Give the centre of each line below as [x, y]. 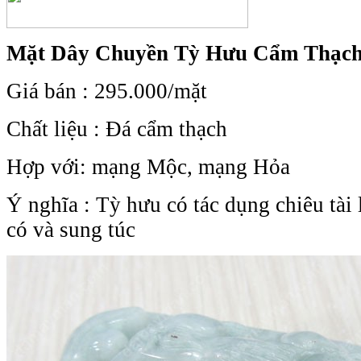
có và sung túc [71, 229]
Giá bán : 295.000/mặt [107, 91]
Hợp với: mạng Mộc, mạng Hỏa [148, 166]
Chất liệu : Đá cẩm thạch [117, 129]
